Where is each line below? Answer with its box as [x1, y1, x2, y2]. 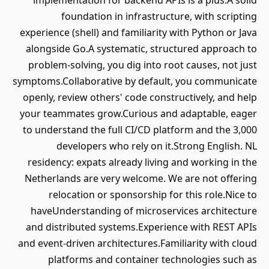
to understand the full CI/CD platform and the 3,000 [23, 123, 257, 136]
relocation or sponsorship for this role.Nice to [49, 188, 257, 201]
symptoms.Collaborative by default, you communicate [13, 74, 257, 88]
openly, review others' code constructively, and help [23, 91, 257, 104]
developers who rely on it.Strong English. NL [56, 139, 257, 153]
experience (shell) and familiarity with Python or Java [20, 26, 257, 39]
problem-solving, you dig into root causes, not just [28, 58, 257, 71]
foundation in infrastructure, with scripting [61, 10, 257, 23]
